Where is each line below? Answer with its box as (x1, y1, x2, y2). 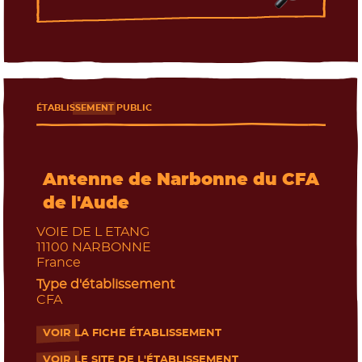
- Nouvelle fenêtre (35, 333, 152, 347)
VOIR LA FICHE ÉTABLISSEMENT (42, 327, 221, 339)
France (36, 255, 81, 269)
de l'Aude (42, 194, 129, 212)
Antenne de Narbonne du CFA (42, 170, 319, 188)
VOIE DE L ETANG (36, 225, 149, 238)
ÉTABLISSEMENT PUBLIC (36, 103, 152, 112)
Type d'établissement (36, 277, 175, 291)
